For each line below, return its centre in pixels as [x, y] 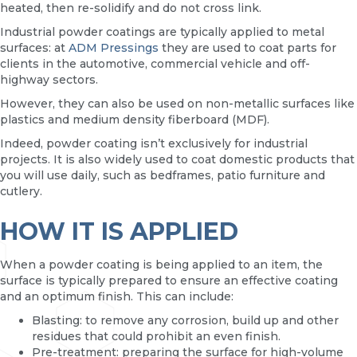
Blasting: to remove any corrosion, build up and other [185, 321]
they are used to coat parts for [247, 48]
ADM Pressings [112, 48]
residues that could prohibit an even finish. [156, 337]
